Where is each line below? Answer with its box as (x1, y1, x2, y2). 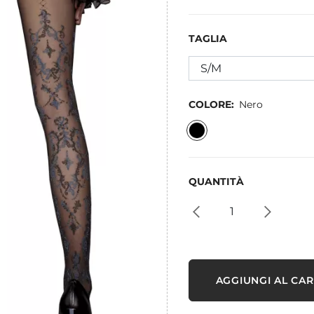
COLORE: (189, 98, 234, 111)
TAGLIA (189, 32, 227, 45)
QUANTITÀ (189, 175, 244, 188)
